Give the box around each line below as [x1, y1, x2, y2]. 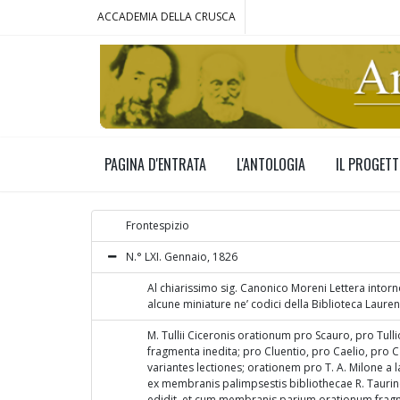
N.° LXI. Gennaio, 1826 [126, 249, 237, 265]
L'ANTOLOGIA [237, 154, 305, 176]
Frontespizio [126, 218, 189, 234]
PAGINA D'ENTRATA [104, 154, 206, 176]
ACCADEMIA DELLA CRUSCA [97, 9, 236, 24]
